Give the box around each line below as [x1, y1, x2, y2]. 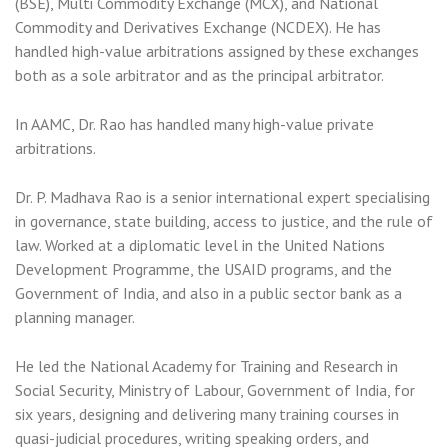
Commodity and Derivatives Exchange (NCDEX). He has [15, 17, 381, 38]
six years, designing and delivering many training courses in [15, 404, 399, 425]
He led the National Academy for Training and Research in [15, 356, 398, 377]
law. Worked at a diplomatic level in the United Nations [15, 235, 385, 256]
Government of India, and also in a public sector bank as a [15, 283, 402, 304]
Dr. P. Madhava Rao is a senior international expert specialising [15, 187, 430, 208]
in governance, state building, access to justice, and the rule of [15, 211, 433, 232]
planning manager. [15, 307, 135, 328]
